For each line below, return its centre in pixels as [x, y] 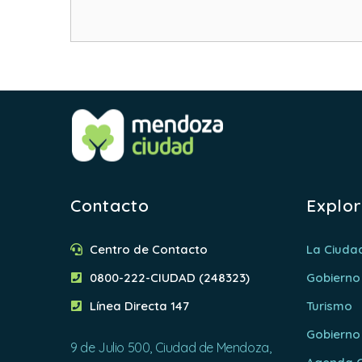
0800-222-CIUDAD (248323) [169, 277]
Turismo [330, 305]
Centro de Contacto [148, 249]
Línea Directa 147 [139, 305]
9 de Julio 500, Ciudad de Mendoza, [171, 347]
